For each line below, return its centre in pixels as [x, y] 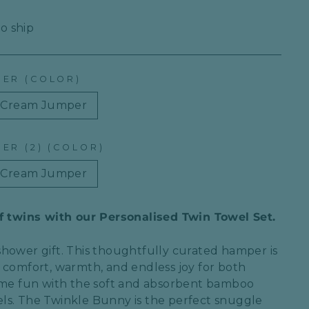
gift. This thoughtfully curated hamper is [158, 250]
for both [220, 267]
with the [66, 283]
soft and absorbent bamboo [174, 283]
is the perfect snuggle [197, 300]
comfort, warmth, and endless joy [99, 267]
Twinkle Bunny [88, 300]
